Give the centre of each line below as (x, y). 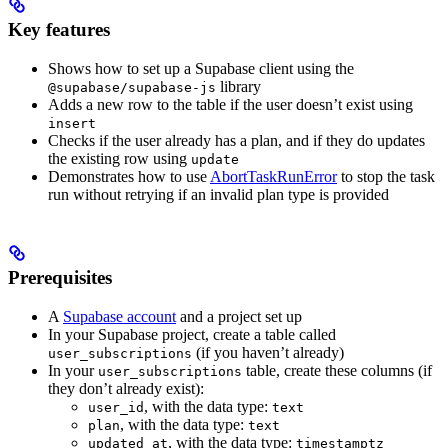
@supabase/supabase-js (132, 87)
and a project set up (239, 316)
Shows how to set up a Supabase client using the (201, 68)
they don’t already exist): (126, 388)
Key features (59, 29)
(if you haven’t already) (268, 352)
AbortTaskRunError (273, 176)
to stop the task (386, 176)
